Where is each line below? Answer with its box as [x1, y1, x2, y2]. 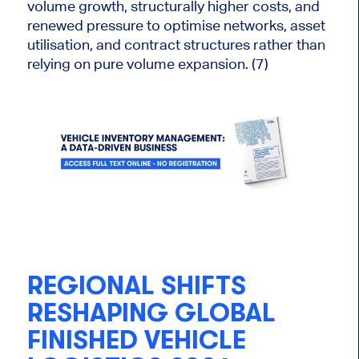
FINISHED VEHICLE [26, 325, 246, 356]
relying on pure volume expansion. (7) [26, 55, 268, 73]
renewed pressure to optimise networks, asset [26, 17, 325, 34]
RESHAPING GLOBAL [26, 298, 276, 329]
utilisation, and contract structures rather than [26, 36, 325, 54]
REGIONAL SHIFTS [26, 271, 246, 301]
